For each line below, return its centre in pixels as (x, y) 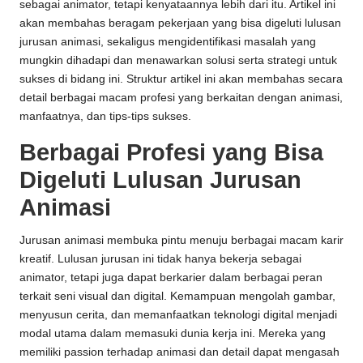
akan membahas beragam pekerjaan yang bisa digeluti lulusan (180, 23)
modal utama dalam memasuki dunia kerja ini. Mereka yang (173, 334)
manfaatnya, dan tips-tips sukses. (105, 117)
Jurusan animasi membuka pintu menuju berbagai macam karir (181, 241)
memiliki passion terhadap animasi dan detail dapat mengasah (179, 352)
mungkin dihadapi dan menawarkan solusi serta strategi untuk (178, 61)
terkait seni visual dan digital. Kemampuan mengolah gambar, (177, 297)
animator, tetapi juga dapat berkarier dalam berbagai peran (171, 278)
